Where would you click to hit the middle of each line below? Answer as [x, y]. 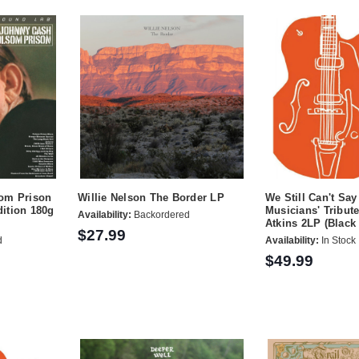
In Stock [337, 241]
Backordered [161, 215]
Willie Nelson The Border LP [151, 197]
